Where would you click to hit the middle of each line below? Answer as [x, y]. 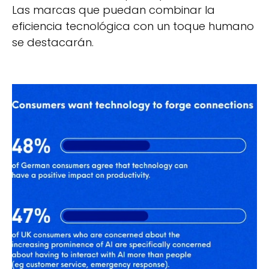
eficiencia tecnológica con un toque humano [133, 26]
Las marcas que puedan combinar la [113, 10]
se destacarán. [53, 43]
